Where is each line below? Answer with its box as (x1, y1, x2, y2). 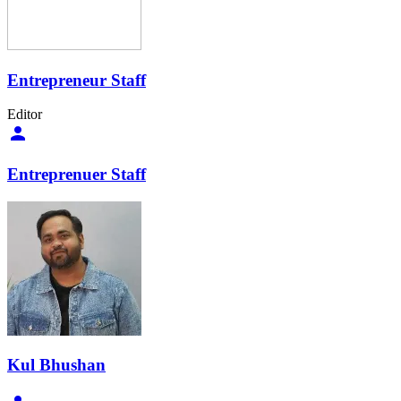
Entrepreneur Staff (7, 70, 146, 90)
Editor (7, 107, 42, 123)
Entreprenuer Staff (7, 165, 146, 183)
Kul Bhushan (7, 355, 106, 375)
